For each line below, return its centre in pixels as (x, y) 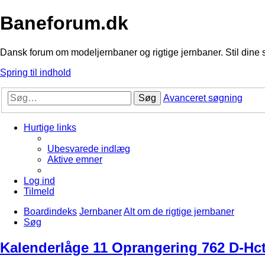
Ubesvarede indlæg (89, 149)
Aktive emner (75, 160)
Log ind (39, 181)
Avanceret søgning (203, 98)
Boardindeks (50, 212)
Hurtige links (50, 128)
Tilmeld (39, 192)
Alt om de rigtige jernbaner (179, 212)
